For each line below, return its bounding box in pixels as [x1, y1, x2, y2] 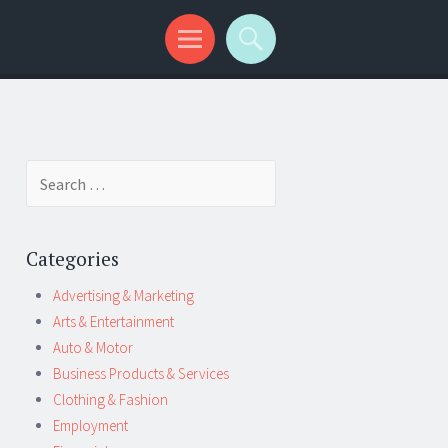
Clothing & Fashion [53, 390, 168, 409]
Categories [26, 245, 119, 271]
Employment [53, 416, 128, 435]
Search [25, 162, 68, 181]
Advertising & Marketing [53, 286, 194, 305]
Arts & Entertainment [53, 312, 174, 331]
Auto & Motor [53, 338, 133, 357]
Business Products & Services [53, 364, 229, 383]
